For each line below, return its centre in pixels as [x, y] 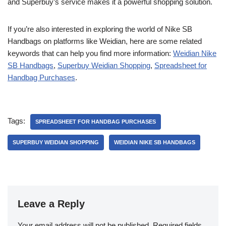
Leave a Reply [51, 204]
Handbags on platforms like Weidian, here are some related [105, 41]
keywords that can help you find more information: [90, 53]
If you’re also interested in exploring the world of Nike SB [100, 29]
